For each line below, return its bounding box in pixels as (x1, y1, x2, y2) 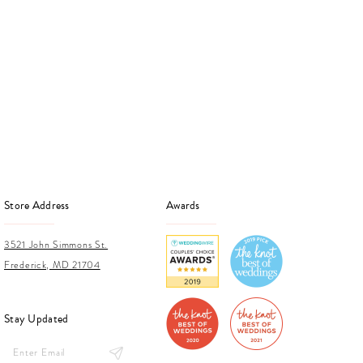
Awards (166, 196, 200, 214)
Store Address (4, 196, 70, 214)
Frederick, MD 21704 (4, 258, 100, 271)
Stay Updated (4, 310, 69, 327)
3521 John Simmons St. (4, 237, 109, 251)
